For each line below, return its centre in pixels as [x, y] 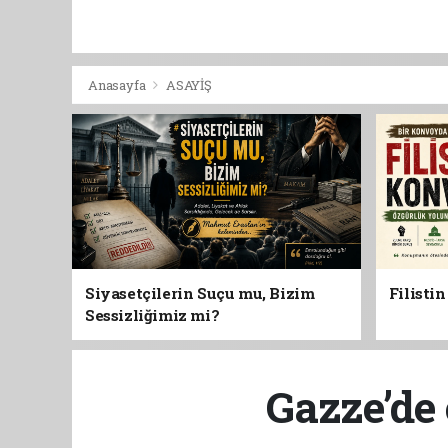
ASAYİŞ [188, 85]
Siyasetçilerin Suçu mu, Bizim [200, 293]
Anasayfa [118, 85]
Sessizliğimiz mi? [152, 315]
